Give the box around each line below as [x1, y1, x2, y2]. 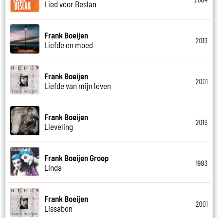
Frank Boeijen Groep [44, 152, 109, 163]
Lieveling [44, 121, 73, 131]
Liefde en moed [44, 39, 93, 50]
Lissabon [44, 203, 73, 213]
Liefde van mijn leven [44, 80, 111, 91]
